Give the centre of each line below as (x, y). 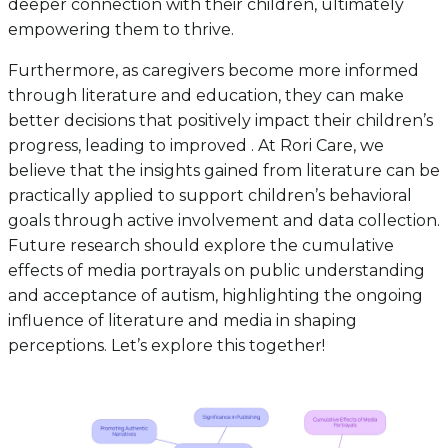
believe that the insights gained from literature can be (224, 171)
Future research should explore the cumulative (201, 246)
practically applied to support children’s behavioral (210, 196)
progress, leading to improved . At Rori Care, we (196, 146)
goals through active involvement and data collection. (224, 221)
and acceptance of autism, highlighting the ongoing (215, 296)
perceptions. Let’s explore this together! (166, 346)
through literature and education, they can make (206, 96)
